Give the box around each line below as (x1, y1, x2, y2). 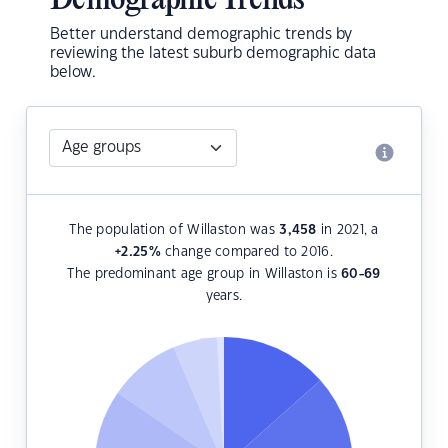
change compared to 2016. (160, 246, 333, 259)
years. (205, 290, 243, 303)
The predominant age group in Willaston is (67, 268, 342, 281)
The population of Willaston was (69, 224, 280, 237)
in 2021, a (316, 224, 379, 237)
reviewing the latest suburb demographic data (50, 46, 376, 62)
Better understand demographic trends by (50, 27, 352, 43)
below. (50, 65, 96, 81)
